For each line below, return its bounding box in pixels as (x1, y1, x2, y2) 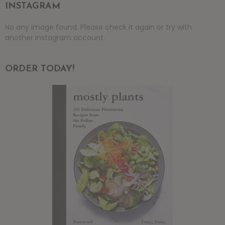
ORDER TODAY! (5, 64, 74, 74)
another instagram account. (5, 32, 105, 43)
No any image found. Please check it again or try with (5, 22, 192, 32)
